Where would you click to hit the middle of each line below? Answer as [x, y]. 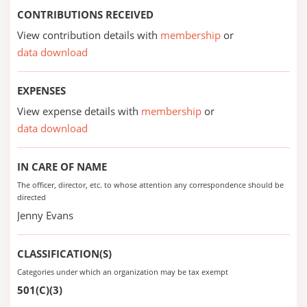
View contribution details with [89, 35]
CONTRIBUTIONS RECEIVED [85, 14]
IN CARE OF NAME [62, 167]
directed [32, 197]
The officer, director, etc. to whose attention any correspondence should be [150, 185]
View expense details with [79, 111]
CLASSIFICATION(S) [64, 254]
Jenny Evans [45, 215]
